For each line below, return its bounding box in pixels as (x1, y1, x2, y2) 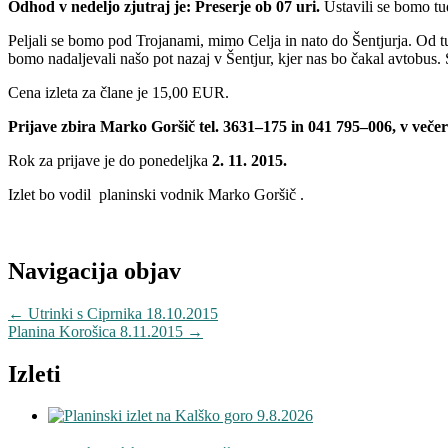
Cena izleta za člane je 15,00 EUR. (8, 83, 229, 101)
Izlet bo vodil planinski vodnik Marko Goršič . (8, 185, 304, 203)
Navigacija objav (8, 257, 181, 284)
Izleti (8, 360, 61, 387)
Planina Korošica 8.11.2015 (8, 322, 187, 340)
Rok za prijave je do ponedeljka (8, 151, 212, 169)
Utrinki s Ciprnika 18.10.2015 (24, 304, 218, 322)
